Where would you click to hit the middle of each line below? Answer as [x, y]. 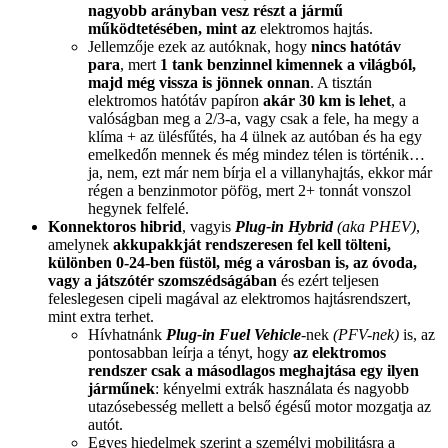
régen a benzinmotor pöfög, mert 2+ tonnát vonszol [249, 191]
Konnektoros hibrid [115, 227]
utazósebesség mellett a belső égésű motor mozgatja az [259, 407]
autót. [105, 425]
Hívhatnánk [127, 335]
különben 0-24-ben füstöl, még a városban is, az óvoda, [232, 263]
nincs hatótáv [356, 47]
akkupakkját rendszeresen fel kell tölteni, [252, 245]
